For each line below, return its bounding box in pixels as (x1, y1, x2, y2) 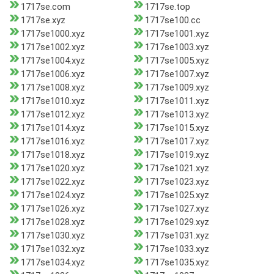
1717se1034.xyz (21, 257, 85, 268)
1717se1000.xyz (21, 28, 85, 40)
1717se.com (21, 1, 70, 13)
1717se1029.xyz (144, 217, 209, 228)
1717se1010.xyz (21, 95, 85, 107)
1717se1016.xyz (21, 136, 85, 147)
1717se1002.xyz (21, 42, 85, 53)
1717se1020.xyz (21, 163, 85, 174)
